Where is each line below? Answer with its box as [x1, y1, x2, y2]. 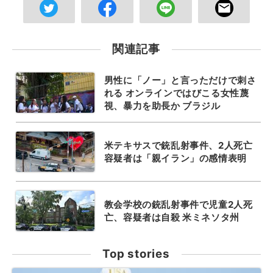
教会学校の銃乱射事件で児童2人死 [104, 199, 253, 211]
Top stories [102, 247, 170, 261]
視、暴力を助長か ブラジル [104, 99, 221, 112]
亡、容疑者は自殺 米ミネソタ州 [104, 211, 239, 224]
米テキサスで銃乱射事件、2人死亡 [104, 140, 253, 152]
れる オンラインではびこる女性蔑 [104, 87, 249, 99]
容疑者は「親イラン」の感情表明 [104, 152, 247, 165]
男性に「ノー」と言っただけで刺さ [104, 74, 257, 86]
